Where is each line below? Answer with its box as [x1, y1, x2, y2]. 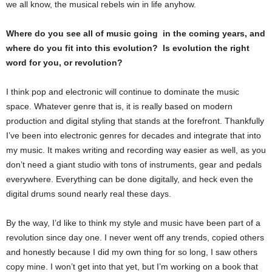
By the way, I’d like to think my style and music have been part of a [6, 217, 260, 228]
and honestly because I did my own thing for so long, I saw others [6, 246, 257, 257]
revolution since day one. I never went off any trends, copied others [6, 232, 264, 242]
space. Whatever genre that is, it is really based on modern [6, 101, 233, 111]
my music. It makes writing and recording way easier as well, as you [6, 144, 266, 155]
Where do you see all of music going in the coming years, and [6, 28, 265, 38]
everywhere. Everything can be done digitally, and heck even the [6, 174, 253, 184]
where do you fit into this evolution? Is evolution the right [6, 42, 250, 53]
